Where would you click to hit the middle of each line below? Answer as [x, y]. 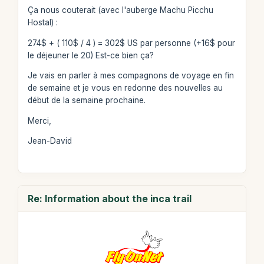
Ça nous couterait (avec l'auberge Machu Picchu [120, 10]
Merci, [39, 121]
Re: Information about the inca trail [109, 199]
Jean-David [49, 141]
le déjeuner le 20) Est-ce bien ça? [90, 55]
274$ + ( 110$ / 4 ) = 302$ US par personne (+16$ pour [131, 43]
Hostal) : [42, 22]
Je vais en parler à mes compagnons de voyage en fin [131, 75]
